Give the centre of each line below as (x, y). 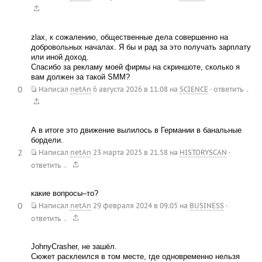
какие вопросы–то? (64, 194)
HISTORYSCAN (203, 153)
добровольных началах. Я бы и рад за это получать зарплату (141, 47)
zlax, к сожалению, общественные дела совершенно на (129, 37)
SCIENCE (194, 89)
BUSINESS (206, 206)
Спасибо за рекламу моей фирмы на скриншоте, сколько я (135, 67)
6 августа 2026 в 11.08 (130, 89)
